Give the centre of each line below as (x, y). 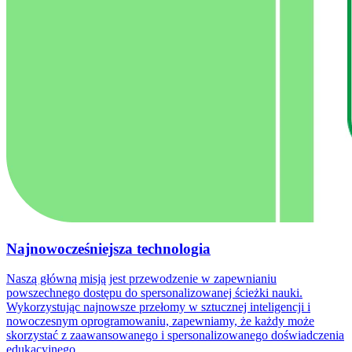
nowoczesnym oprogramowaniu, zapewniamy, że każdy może (160, 321)
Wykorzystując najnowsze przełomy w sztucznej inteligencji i (158, 307)
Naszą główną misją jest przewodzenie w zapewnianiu (141, 279)
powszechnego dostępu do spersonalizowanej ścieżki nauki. (154, 293)
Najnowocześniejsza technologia (108, 248)
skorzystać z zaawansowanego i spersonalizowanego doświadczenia (175, 335)
